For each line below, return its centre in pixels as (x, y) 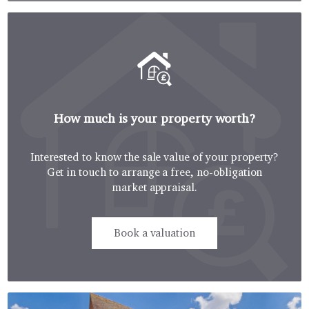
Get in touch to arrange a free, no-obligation (154, 172)
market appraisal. (154, 187)
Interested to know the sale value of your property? (154, 157)
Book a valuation (154, 232)
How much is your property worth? (154, 118)
